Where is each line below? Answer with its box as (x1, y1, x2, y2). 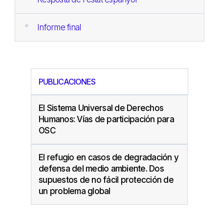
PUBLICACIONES (39, 76, 95, 87)
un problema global (39, 186, 110, 196)
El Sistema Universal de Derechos (39, 103, 163, 113)
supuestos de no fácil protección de (39, 175, 174, 185)
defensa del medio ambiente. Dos (39, 163, 164, 174)
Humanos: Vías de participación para (39, 114, 174, 124)
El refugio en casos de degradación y (39, 152, 178, 162)
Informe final (37, 22, 81, 32)
